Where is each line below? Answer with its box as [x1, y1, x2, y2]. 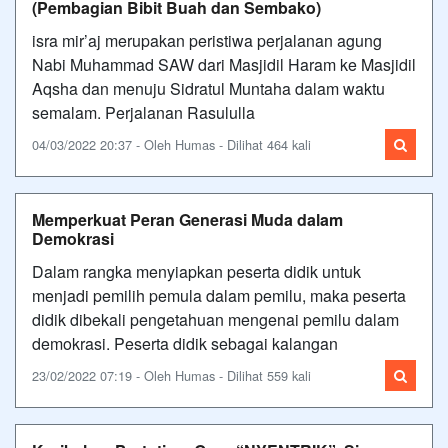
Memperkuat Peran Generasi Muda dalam [32, 207, 343, 231]
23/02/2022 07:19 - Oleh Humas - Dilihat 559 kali [32, 365, 311, 385]
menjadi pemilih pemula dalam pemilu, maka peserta [32, 283, 406, 307]
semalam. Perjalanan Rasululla [32, 100, 255, 124]
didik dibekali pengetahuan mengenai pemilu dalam [32, 307, 399, 331]
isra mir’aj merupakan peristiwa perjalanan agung [32, 28, 382, 52]
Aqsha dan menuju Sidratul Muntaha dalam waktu [32, 76, 385, 100]
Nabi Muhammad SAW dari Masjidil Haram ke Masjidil [32, 52, 416, 76]
